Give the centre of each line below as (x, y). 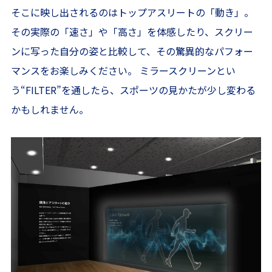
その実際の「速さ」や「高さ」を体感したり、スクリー (132, 32)
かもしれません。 (49, 110)
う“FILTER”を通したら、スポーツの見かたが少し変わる (133, 90)
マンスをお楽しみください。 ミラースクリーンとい (123, 71)
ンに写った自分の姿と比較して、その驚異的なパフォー (132, 51)
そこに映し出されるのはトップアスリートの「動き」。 (132, 12)
